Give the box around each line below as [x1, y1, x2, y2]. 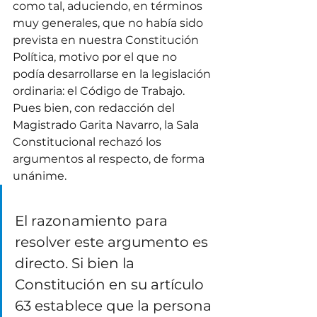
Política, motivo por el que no [13, 50, 180, 64]
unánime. [13, 169, 69, 183]
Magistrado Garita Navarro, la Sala [13, 118, 202, 132]
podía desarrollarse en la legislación [13, 67, 214, 81]
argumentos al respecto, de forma [13, 152, 207, 166]
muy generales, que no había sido [13, 16, 206, 30]
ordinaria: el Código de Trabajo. [13, 84, 188, 98]
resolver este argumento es [15, 234, 212, 251]
